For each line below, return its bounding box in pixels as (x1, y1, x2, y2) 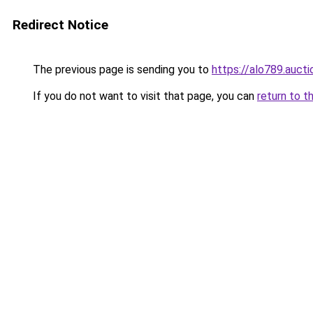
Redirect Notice (13, 17, 108, 33)
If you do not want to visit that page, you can (30, 89, 257, 103)
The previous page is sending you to (30, 63, 212, 76)
